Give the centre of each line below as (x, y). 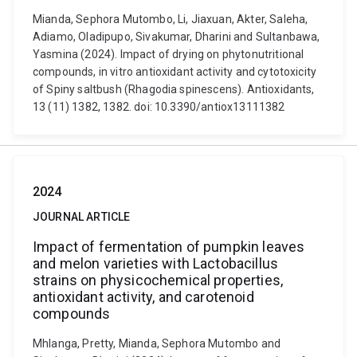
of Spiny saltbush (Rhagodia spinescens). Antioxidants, (174, 89)
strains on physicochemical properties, (158, 280)
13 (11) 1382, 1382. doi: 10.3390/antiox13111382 (159, 107)
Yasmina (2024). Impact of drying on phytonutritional (169, 54)
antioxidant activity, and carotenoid (143, 297)
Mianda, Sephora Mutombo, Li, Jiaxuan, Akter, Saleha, (171, 19)
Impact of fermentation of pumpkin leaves (169, 247)
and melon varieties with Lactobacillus (156, 263)
